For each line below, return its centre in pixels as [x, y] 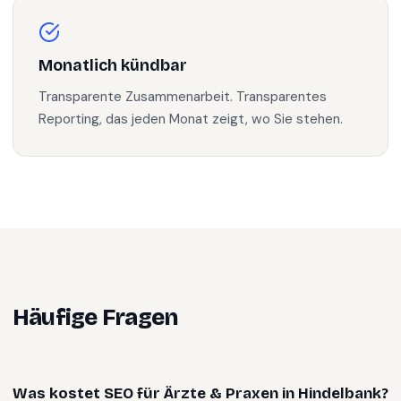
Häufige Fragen [95, 317]
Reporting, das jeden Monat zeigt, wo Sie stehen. [191, 119]
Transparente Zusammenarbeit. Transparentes [183, 97]
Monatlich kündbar [113, 66]
